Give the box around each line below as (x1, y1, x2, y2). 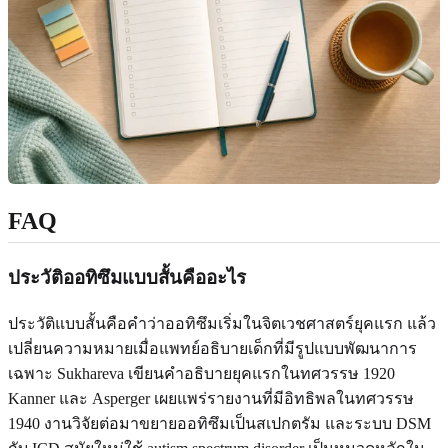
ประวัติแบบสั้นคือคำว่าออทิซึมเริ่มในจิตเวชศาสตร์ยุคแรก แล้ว (8, 314, 436, 332)
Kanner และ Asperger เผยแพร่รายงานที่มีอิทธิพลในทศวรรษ (8, 389, 414, 407)
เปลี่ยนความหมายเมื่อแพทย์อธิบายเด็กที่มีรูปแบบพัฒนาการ (8, 339, 417, 357)
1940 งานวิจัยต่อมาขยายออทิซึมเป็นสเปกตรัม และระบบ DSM (8, 414, 431, 432)
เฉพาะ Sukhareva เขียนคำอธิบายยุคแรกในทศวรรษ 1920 (8, 364, 395, 382)
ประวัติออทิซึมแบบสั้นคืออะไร (8, 267, 246, 289)
